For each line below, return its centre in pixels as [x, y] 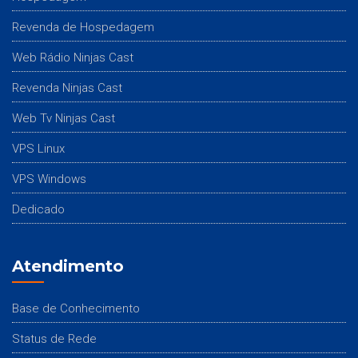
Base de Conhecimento [76, 308]
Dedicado [38, 209]
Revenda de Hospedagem [83, 27]
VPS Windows [49, 179]
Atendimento [68, 266]
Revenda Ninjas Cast [67, 88]
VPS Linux [38, 148]
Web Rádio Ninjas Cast [73, 57]
